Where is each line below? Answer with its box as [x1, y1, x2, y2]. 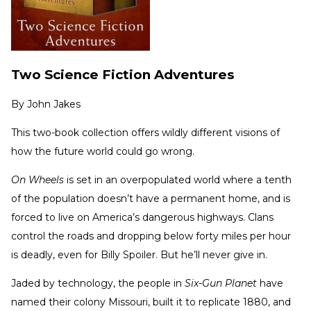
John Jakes [27, 98, 81, 111]
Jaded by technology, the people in [11, 277, 185, 290]
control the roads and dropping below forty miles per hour [11, 230, 291, 243]
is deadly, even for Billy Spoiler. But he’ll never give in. [11, 249, 267, 262]
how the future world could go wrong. [11, 145, 197, 158]
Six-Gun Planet [185, 277, 257, 290]
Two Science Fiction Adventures [11, 66, 234, 83]
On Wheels [11, 174, 64, 187]
